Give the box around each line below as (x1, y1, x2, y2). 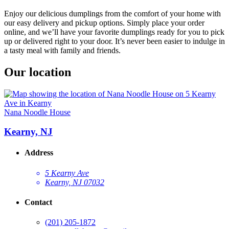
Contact (25, 198, 52, 207)
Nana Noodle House (4, 107, 71, 117)
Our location (4, 65, 71, 79)
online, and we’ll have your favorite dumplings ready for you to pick (4, 27, 224, 36)
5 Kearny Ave (45, 168, 89, 177)
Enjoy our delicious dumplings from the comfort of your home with (4, 9, 221, 18)
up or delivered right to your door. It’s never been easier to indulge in (4, 36, 225, 45)
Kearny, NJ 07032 (45, 177, 104, 187)
